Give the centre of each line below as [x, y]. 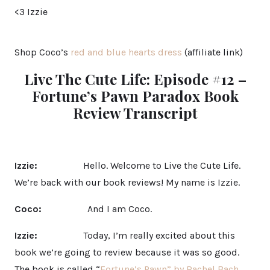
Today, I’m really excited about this [137, 235]
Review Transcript [135, 112]
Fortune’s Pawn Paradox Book [135, 96]
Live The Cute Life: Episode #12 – [135, 79]
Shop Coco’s [42, 52]
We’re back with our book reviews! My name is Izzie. [127, 182]
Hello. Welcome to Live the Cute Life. [139, 165]
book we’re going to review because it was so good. [127, 252]
